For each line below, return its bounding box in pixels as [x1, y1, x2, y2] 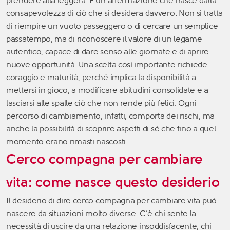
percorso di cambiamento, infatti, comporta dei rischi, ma [6, 110, 215, 121]
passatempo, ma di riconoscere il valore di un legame [6, 33, 202, 44]
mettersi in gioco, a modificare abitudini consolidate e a [6, 85, 208, 95]
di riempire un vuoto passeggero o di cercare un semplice [6, 21, 218, 31]
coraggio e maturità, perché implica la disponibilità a [6, 72, 196, 82]
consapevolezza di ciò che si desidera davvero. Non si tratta [6, 8, 223, 18]
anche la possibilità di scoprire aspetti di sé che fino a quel [6, 123, 216, 133]
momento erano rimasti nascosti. [6, 136, 128, 146]
